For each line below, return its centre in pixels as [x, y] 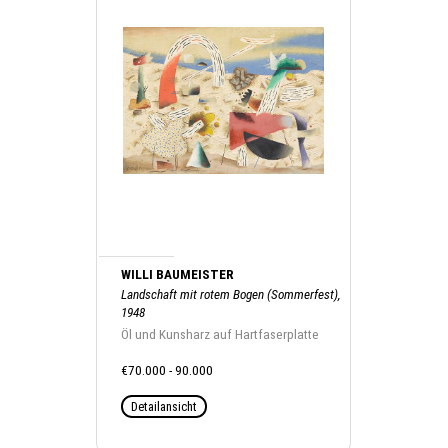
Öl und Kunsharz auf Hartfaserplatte [220, 334]
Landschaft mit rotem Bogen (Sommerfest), [231, 294]
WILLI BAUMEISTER [178, 274]
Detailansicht [164, 406]
